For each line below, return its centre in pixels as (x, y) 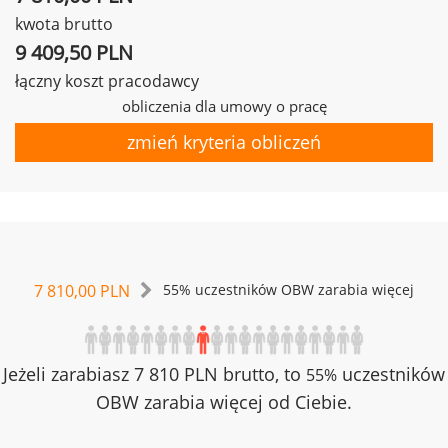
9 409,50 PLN (74, 52)
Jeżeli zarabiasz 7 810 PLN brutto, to (154, 374)
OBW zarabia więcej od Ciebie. (224, 402)
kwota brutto (64, 24)
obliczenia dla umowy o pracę (224, 106)
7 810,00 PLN (82, 291)
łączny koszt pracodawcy (107, 81)
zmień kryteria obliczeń (224, 142)
